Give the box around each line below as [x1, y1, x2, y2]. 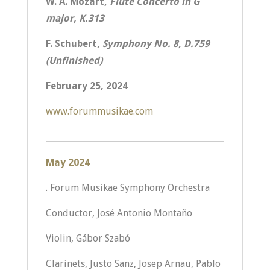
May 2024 [45, 157, 90, 168]
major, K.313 [45, 13, 104, 24]
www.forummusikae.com [45, 105, 153, 117]
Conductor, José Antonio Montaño [45, 207, 192, 219]
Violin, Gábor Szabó [45, 233, 130, 244]
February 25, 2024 [45, 80, 128, 92]
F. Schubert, [45, 38, 102, 49]
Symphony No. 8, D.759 [102, 38, 210, 49]
